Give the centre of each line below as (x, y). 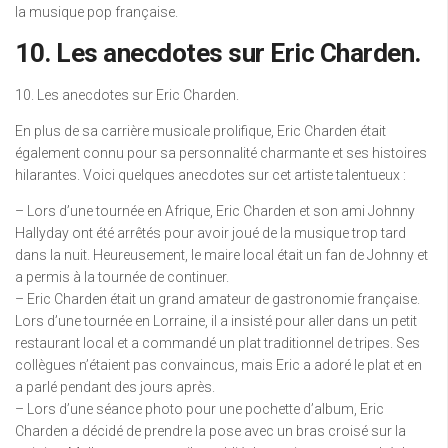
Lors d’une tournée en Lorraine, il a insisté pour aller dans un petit (216, 321)
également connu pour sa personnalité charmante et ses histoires (221, 153)
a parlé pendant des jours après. (115, 387)
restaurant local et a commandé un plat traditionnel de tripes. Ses (217, 343)
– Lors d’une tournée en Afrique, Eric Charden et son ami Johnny (215, 211)
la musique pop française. (96, 12)
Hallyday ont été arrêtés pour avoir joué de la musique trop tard (210, 233)
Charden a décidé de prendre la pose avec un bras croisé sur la (210, 431)
